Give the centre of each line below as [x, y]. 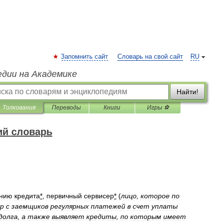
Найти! [187, 92]
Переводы [66, 108]
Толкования [19, 108]
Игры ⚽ [158, 108]
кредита [27, 196]
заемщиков [30, 206]
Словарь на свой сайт [150, 57]
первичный [64, 196]
